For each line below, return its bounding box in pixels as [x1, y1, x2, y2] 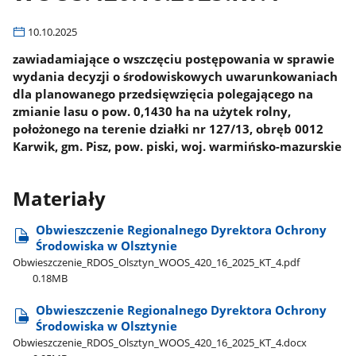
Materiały [13, 186, 106, 212]
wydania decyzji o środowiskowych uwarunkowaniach [13, 68, 339, 84]
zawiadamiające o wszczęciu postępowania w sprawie [13, 50, 335, 67]
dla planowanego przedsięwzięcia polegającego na [13, 85, 314, 102]
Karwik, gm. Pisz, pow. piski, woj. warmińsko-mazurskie [13, 137, 342, 154]
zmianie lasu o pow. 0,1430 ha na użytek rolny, [13, 103, 292, 119]
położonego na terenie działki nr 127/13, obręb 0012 [13, 120, 324, 137]
